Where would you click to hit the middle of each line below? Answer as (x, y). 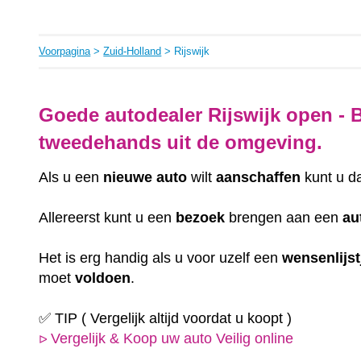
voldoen (103, 278)
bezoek (201, 217)
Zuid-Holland (133, 51)
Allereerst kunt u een (108, 217)
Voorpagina (65, 51)
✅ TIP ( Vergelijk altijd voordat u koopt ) (166, 318)
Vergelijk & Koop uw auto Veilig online (172, 338)
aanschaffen (259, 177)
